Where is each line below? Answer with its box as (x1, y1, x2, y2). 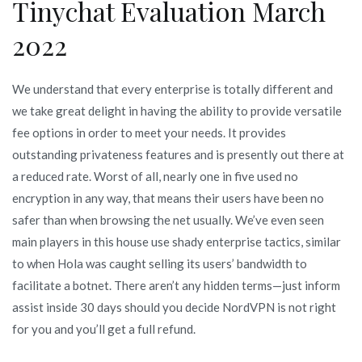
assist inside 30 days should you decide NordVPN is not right (12, 299, 336, 314)
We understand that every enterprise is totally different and (12, 81, 333, 96)
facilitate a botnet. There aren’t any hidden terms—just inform (12, 277, 340, 293)
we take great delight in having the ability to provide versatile (12, 103, 342, 118)
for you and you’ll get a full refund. (12, 321, 196, 336)
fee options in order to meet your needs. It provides (12, 124, 286, 140)
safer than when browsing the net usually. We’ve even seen (12, 212, 324, 227)
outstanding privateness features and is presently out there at (12, 146, 344, 162)
